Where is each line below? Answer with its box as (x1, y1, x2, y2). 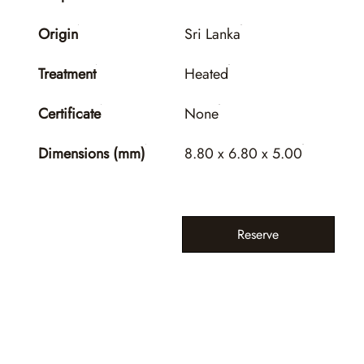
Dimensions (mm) (38, 142, 146, 164)
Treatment (38, 63, 97, 84)
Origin (38, 23, 79, 45)
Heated (184, 63, 229, 84)
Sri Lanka (184, 23, 241, 45)
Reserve (237, 224, 279, 244)
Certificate (38, 102, 102, 124)
